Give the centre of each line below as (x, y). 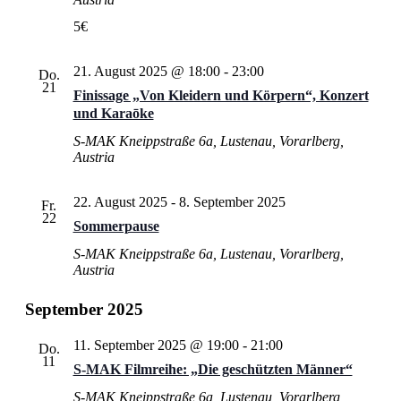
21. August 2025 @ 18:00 (146, 71)
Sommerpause (116, 226)
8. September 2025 (232, 202)
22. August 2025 (120, 202)
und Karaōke (113, 113)
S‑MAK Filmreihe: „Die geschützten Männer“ (213, 369)
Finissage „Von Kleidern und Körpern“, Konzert (221, 95)
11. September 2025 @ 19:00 (156, 345)
